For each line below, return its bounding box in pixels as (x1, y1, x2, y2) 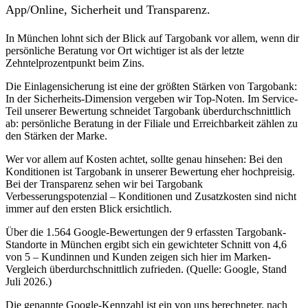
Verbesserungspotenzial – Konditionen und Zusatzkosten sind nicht (5, 190, 296, 202)
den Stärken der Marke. (5, 129, 107, 142)
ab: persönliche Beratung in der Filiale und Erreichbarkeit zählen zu (5, 117, 298, 129)
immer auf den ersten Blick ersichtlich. (5, 202, 172, 214)
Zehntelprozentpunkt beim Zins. (5, 56, 144, 69)
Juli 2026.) (5, 275, 52, 287)
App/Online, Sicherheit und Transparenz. (5, 2, 210, 16)
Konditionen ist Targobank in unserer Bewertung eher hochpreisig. (5, 165, 295, 177)
